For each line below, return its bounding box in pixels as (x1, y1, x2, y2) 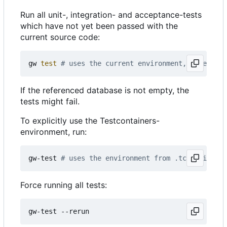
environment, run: (20, 126, 87, 137)
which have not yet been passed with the (20, 20, 178, 31)
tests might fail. (20, 96, 80, 106)
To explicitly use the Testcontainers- (20, 115, 160, 126)
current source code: (20, 31, 100, 42)
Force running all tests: (20, 179, 107, 190)
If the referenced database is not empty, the (20, 85, 189, 95)
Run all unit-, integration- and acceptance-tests (20, 9, 202, 20)
